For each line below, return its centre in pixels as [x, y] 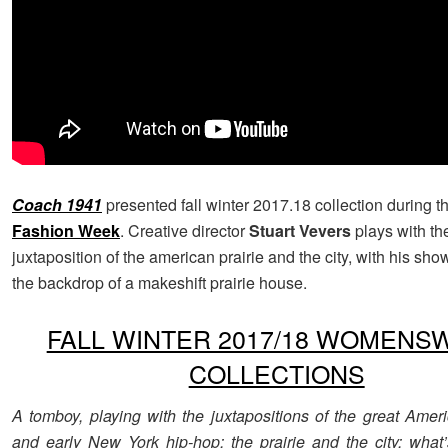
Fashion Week [66, 230]
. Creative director [184, 230]
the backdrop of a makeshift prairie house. [159, 282]
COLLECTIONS [276, 372]
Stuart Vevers [300, 230]
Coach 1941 [57, 204]
